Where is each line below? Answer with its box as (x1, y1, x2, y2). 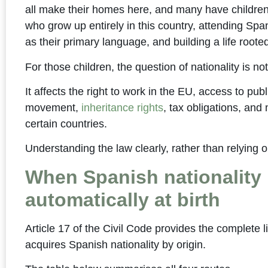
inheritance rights (81, 102, 164, 114)
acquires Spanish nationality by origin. (25, 238, 206, 251)
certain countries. (25, 118, 108, 130)
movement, (25, 102, 82, 114)
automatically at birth (25, 188, 221, 211)
